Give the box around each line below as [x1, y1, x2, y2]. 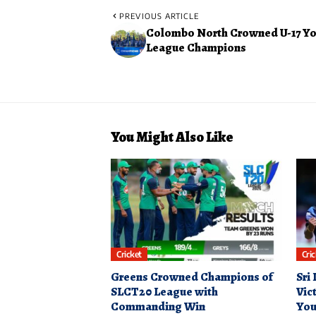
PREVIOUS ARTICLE [119, 11, 199, 20]
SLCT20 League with [111, 284, 218, 300]
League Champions [146, 39, 246, 56]
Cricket [116, 248, 142, 260]
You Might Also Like [111, 127, 233, 147]
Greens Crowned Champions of [111, 269, 273, 286]
